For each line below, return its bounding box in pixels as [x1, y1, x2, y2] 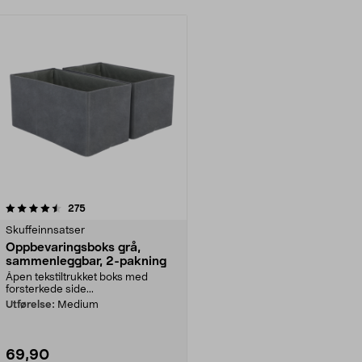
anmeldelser [85, 202, 142, 213]
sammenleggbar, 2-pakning [6, 255, 166, 267]
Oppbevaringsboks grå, [6, 241, 141, 254]
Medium [57, 299, 99, 310]
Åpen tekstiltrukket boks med [6, 271, 148, 283]
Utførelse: [6, 299, 55, 310]
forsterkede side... [6, 284, 94, 295]
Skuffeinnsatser [6, 225, 85, 236]
